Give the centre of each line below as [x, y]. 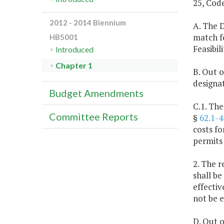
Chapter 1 [74, 65]
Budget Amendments [96, 93]
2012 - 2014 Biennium [88, 23]
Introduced [75, 49]
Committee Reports [93, 117]
